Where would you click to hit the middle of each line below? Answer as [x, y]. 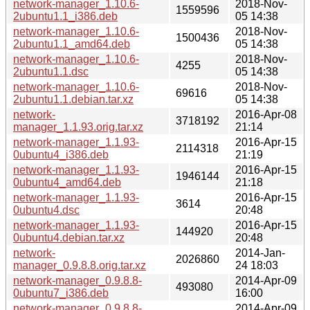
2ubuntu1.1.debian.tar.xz [73, 99]
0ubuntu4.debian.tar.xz [69, 237]
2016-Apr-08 [266, 114]
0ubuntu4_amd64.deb [67, 182]
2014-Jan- [260, 253]
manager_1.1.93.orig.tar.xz [78, 127]
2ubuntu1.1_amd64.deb [72, 44]
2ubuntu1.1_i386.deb [65, 16]
